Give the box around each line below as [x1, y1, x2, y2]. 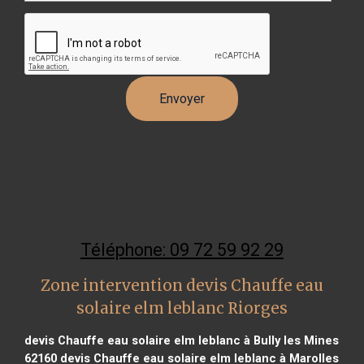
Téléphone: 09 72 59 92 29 [80, 239, 284, 260]
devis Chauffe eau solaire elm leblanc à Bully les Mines [24, 332, 340, 348]
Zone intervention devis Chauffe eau [40, 275, 323, 295]
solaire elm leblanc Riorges [76, 298, 288, 318]
